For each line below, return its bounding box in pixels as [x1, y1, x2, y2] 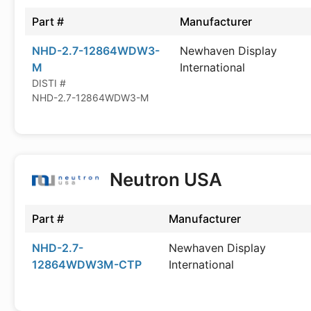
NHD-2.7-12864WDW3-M [32, 92, 149, 103]
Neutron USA [106, 169, 226, 190]
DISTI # [32, 77, 66, 89]
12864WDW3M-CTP [32, 258, 142, 271]
